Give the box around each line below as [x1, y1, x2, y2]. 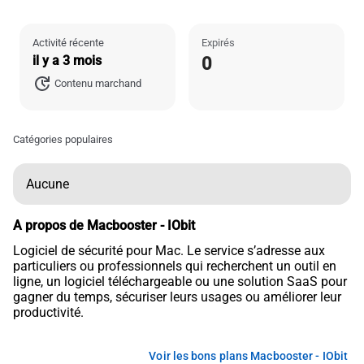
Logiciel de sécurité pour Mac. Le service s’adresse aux [13, 243, 325, 259]
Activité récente [32, 37, 104, 50]
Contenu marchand [54, 77, 142, 90]
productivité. [13, 305, 84, 321]
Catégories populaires [13, 133, 113, 146]
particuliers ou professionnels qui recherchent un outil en [13, 258, 336, 275]
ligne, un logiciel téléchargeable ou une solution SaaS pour [13, 274, 347, 290]
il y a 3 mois [32, 52, 102, 68]
